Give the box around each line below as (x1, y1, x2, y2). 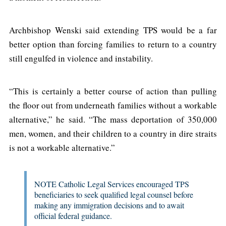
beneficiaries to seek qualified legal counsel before (34, 189, 193, 200)
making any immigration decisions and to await (34, 200, 184, 211)
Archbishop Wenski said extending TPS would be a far (9, 24, 217, 36)
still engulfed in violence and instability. (9, 52, 153, 65)
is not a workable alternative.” (9, 142, 115, 154)
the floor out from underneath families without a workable (9, 99, 217, 111)
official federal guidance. (34, 210, 115, 221)
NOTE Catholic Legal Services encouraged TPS (34, 179, 189, 190)
